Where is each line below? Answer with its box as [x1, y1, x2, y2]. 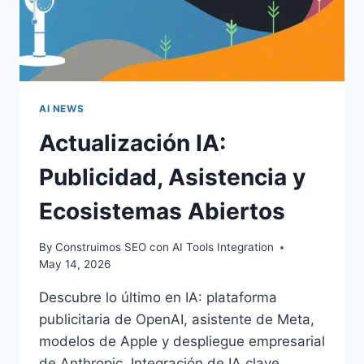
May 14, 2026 [39, 258, 110, 271]
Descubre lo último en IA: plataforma [39, 289, 277, 306]
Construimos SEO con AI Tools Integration [55, 240, 275, 254]
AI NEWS [39, 102, 84, 115]
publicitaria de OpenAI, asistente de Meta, [39, 311, 314, 328]
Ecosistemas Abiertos [39, 197, 285, 225]
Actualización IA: [39, 128, 226, 157]
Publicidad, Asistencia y [39, 162, 305, 191]
